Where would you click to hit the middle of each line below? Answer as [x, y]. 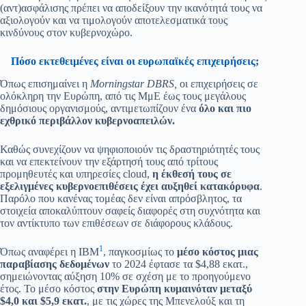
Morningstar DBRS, [134, 84]
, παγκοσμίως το [140, 252]
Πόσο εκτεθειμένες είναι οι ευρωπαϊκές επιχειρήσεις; [135, 61]
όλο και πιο [224, 109]
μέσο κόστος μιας [218, 252]
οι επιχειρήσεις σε [218, 84]
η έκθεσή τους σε [192, 174]
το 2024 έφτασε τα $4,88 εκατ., [179, 264]
